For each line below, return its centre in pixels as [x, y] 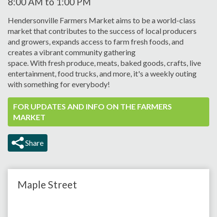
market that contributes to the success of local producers [102, 31]
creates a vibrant [36, 52]
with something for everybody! [59, 84]
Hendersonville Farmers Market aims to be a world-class [102, 20]
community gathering [100, 52]
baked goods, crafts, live [161, 63]
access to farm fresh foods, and [132, 42]
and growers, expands [44, 42]
